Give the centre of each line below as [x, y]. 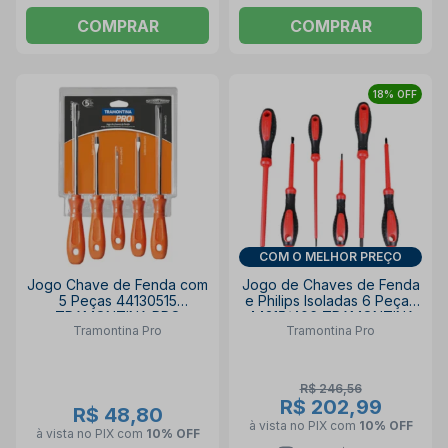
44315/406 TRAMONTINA [330, 316]
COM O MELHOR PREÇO [330, 256]
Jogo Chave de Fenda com [117, 284]
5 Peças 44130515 [117, 300]
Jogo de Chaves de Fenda [330, 284]
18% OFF [395, 93]
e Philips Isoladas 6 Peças [330, 300]
